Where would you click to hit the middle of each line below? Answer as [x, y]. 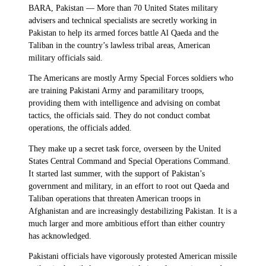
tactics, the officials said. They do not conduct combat [119, 116]
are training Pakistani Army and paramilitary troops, [116, 91]
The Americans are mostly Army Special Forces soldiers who [131, 78]
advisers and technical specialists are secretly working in [123, 20]
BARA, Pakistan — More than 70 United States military [123, 8]
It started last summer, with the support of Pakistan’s [117, 173]
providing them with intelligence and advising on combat [124, 103]
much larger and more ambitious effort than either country [127, 223]
